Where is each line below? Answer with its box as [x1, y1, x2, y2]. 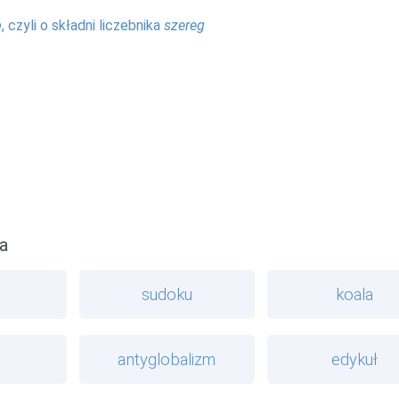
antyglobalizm [118, 349, 216, 369]
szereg [164, 16, 205, 34]
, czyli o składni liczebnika [2, 16, 164, 34]
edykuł [331, 349, 379, 369]
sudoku [141, 284, 192, 304]
